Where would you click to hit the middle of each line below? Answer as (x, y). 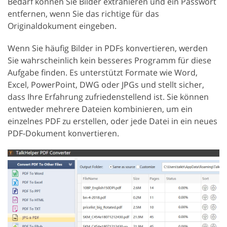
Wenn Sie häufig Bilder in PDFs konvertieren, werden (108, 48)
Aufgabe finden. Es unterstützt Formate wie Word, (103, 73)
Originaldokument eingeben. (62, 26)
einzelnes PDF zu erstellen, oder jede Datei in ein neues (112, 121)
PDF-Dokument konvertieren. (63, 134)
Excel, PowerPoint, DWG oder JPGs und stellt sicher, (106, 85)
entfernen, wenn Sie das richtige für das (83, 14)
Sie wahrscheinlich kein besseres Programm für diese (109, 61)
